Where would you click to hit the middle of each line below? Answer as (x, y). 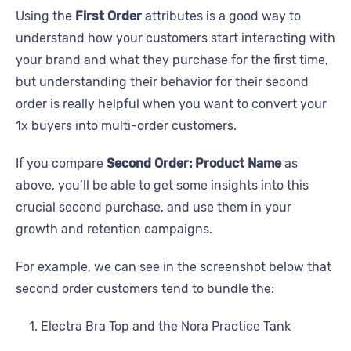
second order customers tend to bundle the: (145, 289)
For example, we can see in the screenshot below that (174, 267)
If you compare (61, 164)
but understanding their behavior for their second (162, 82)
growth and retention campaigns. (114, 230)
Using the (45, 16)
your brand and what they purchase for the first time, (172, 60)
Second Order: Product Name (194, 164)
